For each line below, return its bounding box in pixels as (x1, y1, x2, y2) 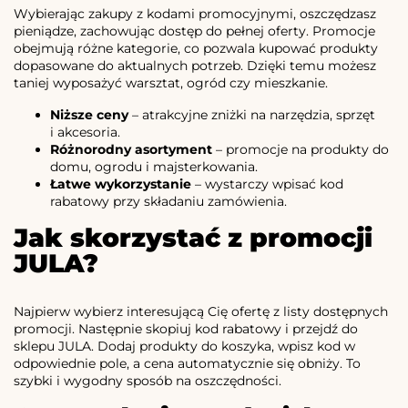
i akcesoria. (50, 123, 120, 140)
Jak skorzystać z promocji (14, 221, 372, 253)
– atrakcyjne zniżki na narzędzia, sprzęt (128, 106, 375, 123)
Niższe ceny (50, 106, 128, 123)
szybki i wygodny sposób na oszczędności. (14, 372, 281, 389)
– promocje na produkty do (212, 140, 389, 158)
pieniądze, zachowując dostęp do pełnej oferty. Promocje (14, 22, 375, 39)
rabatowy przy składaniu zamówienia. (50, 192, 287, 209)
